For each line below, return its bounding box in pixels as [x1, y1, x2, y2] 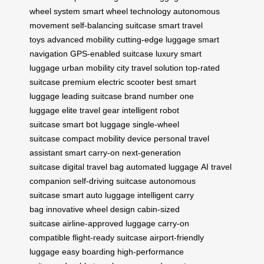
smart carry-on [65, 147, 120, 157]
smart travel [159, 20, 203, 30]
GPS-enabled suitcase [70, 48, 153, 58]
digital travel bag [62, 161, 124, 171]
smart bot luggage [62, 119, 130, 129]
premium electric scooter [62, 77, 154, 87]
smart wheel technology [82, 6, 171, 16]
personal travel [154, 133, 209, 143]
